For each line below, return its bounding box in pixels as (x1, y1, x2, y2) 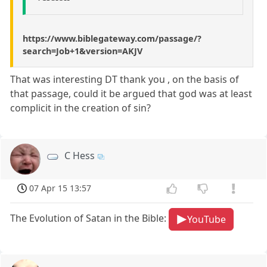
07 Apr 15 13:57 (29, 182, 92, 194)
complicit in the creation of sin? (10, 101, 151, 115)
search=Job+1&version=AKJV (23, 45, 142, 57)
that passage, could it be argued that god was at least (10, 87, 253, 101)
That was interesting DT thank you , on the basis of (10, 73, 240, 86)
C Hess (64, 149, 95, 163)
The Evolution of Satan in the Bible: (10, 212, 169, 225)
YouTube (187, 213, 226, 226)
